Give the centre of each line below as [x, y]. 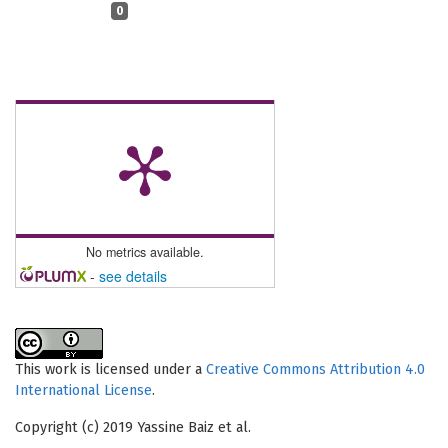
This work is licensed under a [110, 370]
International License [83, 391]
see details [132, 276]
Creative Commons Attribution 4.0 [315, 370]
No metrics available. [145, 252]
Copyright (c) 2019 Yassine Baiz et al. [133, 428]
